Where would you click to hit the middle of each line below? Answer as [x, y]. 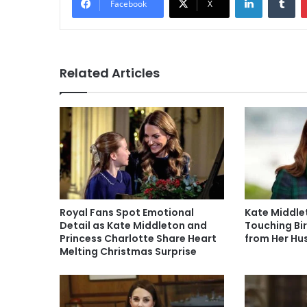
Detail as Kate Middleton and [133, 226]
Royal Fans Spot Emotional [127, 213]
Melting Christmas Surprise [128, 252]
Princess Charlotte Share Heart [138, 239]
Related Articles [110, 73]
